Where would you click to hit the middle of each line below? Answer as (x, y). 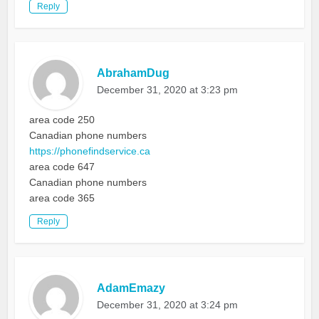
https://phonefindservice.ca (90, 151)
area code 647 (62, 167)
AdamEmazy (131, 288)
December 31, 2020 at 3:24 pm (168, 305)
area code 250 (62, 120)
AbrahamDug (134, 73)
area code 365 (62, 198)
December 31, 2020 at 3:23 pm (168, 90)
